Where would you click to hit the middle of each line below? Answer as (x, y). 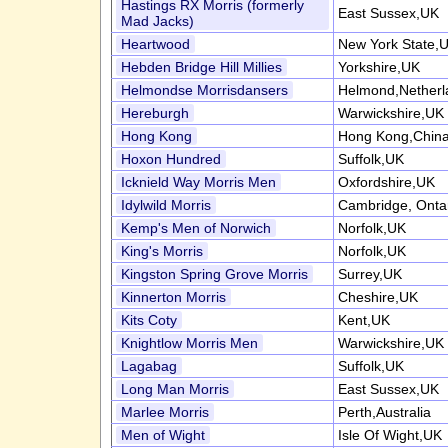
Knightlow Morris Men (189, 343)
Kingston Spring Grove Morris (214, 274)
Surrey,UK (369, 274)
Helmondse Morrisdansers (204, 90)
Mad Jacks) (157, 21)
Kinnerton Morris (173, 297)
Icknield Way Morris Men (198, 182)
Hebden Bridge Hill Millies (201, 67)
